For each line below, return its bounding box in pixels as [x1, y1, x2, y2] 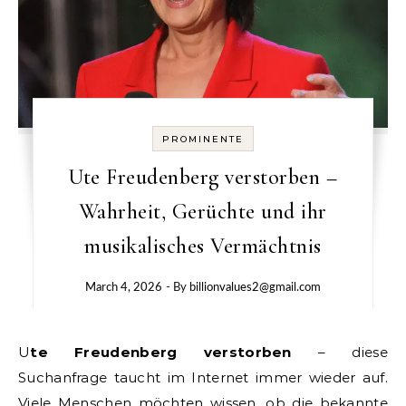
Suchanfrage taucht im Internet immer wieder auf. [18, 368, 388, 386]
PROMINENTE [161, 132, 244, 145]
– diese [291, 343, 388, 361]
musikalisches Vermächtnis [84, 232, 322, 259]
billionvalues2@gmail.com [188, 281, 321, 294]
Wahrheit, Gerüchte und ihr [78, 198, 327, 225]
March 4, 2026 [84, 281, 162, 294]
